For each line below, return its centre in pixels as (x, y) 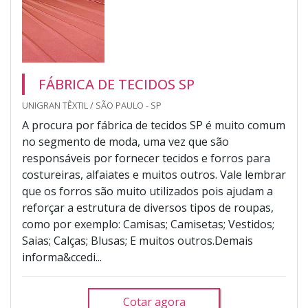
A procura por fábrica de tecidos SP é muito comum (154, 125)
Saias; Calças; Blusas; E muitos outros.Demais (137, 241)
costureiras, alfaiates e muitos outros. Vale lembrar (154, 175)
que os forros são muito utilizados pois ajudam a (147, 191)
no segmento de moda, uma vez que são (125, 142)
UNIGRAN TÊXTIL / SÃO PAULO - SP (92, 105)
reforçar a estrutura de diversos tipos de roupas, (148, 208)
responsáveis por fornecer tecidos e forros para (146, 158)
